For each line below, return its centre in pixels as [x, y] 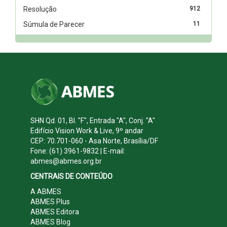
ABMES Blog [50, 222]
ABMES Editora [55, 212]
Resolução [40, 9]
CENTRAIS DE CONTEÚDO [71, 176]
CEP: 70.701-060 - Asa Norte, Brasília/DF [94, 141]
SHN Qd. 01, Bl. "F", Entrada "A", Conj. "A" [93, 120]
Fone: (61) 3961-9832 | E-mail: [78, 151]
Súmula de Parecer [54, 24]
